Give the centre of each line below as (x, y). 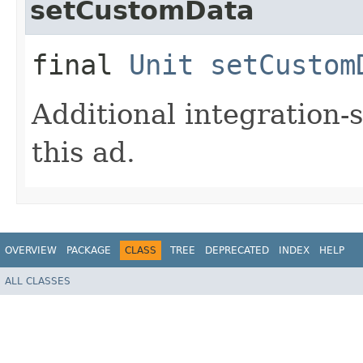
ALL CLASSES (38, 282)
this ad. (83, 152)
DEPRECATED (237, 250)
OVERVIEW (31, 250)
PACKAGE (89, 250)
